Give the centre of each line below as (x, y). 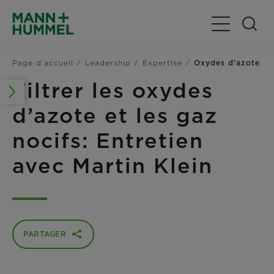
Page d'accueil (43, 62)
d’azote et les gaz (115, 115)
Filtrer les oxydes (113, 90)
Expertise (162, 62)
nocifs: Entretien (108, 140)
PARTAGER (45, 234)
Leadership (108, 62)
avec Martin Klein (113, 165)
